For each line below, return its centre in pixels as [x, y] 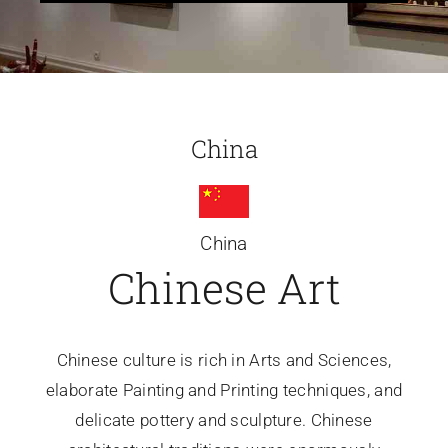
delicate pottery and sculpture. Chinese [224, 419]
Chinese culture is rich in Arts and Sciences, [224, 359]
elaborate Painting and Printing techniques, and [224, 389]
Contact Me [390, 190]
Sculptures [387, 124]
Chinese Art [224, 287]
